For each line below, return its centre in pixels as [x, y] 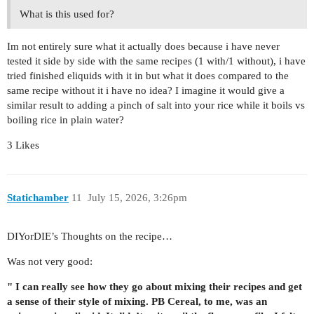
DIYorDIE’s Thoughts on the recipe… [90, 236]
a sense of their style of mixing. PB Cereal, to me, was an [137, 301]
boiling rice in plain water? [66, 120]
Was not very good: [50, 261]
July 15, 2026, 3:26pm [137, 197]
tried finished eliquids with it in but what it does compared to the [148, 76]
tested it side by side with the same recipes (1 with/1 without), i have [156, 61]
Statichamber [38, 197]
